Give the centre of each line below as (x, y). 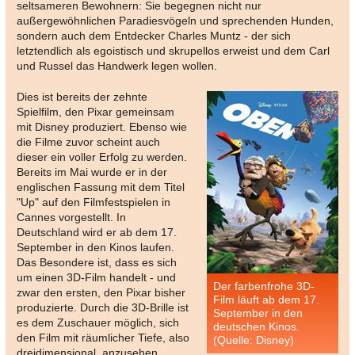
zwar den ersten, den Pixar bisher (101, 293)
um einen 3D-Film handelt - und (96, 278)
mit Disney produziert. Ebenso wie (102, 127)
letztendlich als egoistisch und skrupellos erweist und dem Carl (173, 51)
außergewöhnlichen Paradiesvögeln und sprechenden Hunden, (175, 21)
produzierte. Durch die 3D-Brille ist (103, 308)
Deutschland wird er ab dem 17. (97, 233)
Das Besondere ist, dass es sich (97, 263)
